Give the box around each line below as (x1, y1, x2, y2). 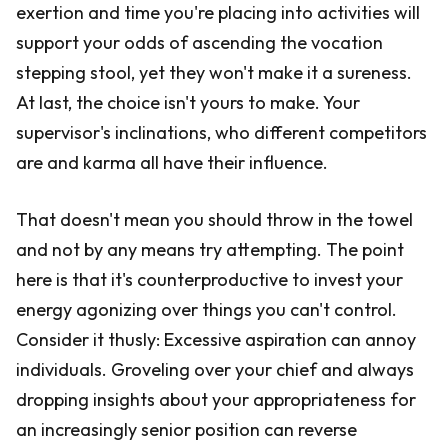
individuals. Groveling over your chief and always (16, 358, 414, 381)
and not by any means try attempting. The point (16, 238, 404, 261)
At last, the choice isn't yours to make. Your (16, 91, 360, 114)
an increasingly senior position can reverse (16, 418, 357, 441)
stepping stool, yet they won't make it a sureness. (16, 61, 412, 84)
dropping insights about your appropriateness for (16, 388, 416, 411)
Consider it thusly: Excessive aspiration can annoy (16, 328, 416, 351)
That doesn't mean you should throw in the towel (16, 208, 413, 231)
